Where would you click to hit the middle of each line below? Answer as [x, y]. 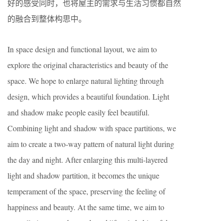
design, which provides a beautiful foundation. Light [88, 96]
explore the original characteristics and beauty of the [88, 65]
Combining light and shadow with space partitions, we [92, 128]
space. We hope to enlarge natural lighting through [86, 80]
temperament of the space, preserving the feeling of [86, 191]
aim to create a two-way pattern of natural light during [91, 144]
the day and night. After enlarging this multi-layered [88, 159]
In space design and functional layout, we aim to [82, 49]
